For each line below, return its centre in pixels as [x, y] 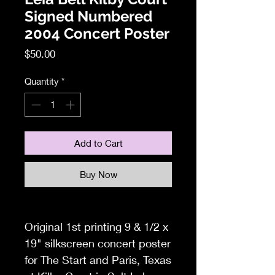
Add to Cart [98, 143]
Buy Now [98, 174]
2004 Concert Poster [97, 34]
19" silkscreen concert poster [98, 243]
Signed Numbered [88, 17]
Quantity [42, 81]
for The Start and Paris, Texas [98, 259]
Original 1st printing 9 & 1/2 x [96, 226]
